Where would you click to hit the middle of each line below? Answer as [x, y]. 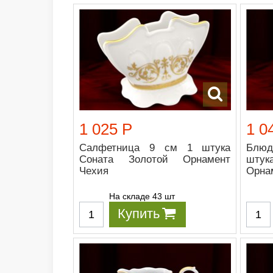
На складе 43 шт [142, 197]
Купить [139, 214]
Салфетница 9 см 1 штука [155, 148]
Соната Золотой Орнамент [155, 160]
